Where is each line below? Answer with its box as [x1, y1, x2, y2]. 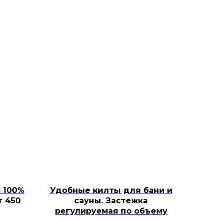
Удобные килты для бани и [50, 186, 172, 195]
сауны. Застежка [74, 196, 148, 205]
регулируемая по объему [55, 206, 167, 216]
